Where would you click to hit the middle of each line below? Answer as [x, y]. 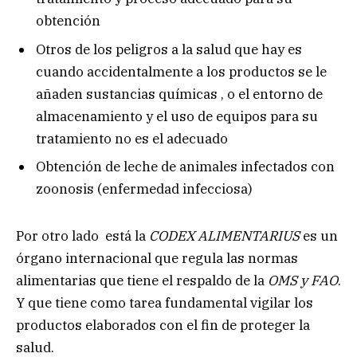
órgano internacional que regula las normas [157, 258]
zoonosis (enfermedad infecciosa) [144, 189]
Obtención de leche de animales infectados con [185, 167]
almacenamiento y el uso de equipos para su [177, 116]
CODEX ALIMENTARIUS [226, 235]
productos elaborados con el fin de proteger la [163, 325]
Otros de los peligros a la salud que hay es [169, 49]
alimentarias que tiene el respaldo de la [142, 280]
